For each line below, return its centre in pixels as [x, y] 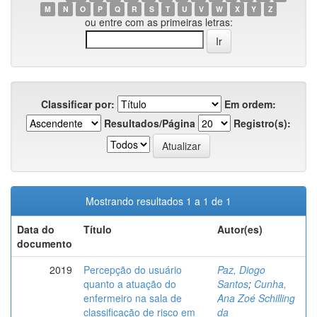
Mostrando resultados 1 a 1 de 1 [158, 201]
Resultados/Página [150, 123]
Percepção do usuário [133, 270]
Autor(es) [240, 229]
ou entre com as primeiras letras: [158, 22]
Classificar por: [78, 104]
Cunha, [270, 284]
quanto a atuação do [130, 284]
